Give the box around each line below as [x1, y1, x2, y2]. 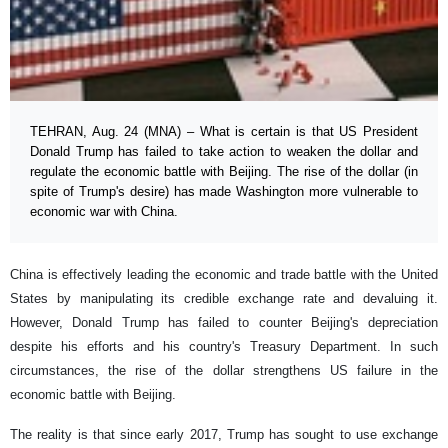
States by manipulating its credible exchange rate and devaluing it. [10, 290, 438, 306]
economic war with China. [30, 203, 178, 219]
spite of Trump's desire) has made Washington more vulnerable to [30, 183, 418, 199]
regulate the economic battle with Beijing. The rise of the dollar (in [30, 163, 418, 179]
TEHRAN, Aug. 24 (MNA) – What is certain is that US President [30, 123, 418, 139]
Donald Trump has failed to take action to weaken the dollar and [30, 143, 418, 159]
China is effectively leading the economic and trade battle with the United [10, 266, 438, 282]
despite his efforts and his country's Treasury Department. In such [10, 338, 438, 354]
